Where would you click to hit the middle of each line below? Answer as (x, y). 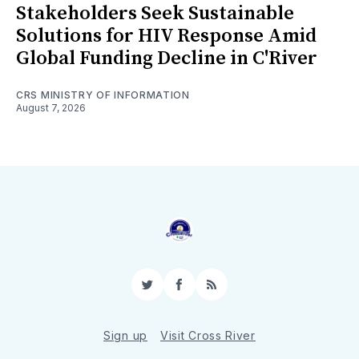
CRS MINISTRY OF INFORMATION (103, 95)
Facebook (209, 291)
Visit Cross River (208, 336)
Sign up (125, 336)
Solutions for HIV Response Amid (166, 36)
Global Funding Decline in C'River (167, 59)
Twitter (167, 291)
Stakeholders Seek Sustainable (155, 14)
